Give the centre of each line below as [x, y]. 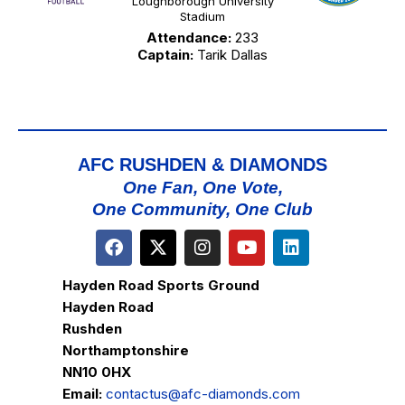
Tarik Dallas [231, 55]
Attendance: [189, 38]
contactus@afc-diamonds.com [203, 394]
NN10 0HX [97, 372]
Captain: [165, 55]
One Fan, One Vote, [202, 188]
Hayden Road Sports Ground [161, 286]
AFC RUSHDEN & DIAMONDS [202, 165]
